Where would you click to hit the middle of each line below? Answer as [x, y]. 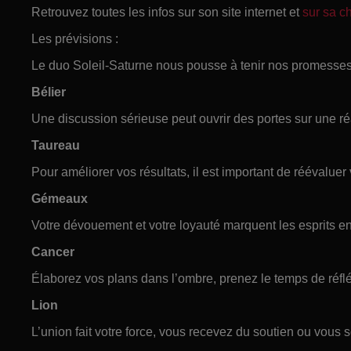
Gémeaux [60, 198]
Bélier [49, 92]
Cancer [53, 251]
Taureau [56, 145]
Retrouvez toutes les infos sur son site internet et [167, 12]
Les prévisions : [75, 38]
